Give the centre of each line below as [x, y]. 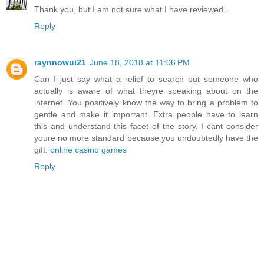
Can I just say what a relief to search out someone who [146, 79]
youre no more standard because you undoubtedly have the [146, 138]
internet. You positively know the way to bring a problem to [146, 103]
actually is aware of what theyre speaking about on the [146, 91]
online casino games [88, 150]
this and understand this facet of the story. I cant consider [146, 126]
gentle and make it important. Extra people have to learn [146, 115]
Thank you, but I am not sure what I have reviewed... [132, 10]
